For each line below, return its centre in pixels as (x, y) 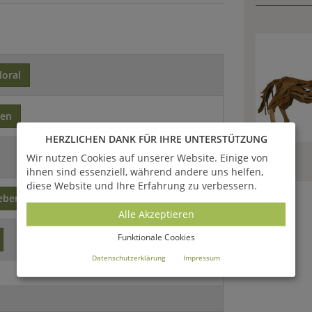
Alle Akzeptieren (156, 214)
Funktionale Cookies (156, 237)
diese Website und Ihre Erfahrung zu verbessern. (142, 185)
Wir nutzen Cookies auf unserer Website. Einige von (147, 157)
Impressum (202, 257)
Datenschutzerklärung (128, 257)
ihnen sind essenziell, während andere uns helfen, (145, 171)
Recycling (92, 198)
